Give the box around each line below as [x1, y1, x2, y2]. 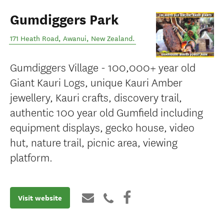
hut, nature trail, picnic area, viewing [10, 134, 177, 149]
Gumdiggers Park [10, 11, 119, 28]
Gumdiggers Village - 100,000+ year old [10, 59, 195, 74]
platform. [10, 149, 52, 164]
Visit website [18, 192, 62, 203]
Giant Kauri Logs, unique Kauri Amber [10, 74, 182, 89]
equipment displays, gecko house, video [10, 119, 194, 134]
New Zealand [91, 34, 132, 43]
